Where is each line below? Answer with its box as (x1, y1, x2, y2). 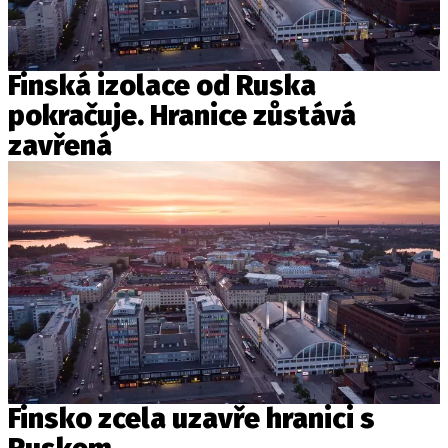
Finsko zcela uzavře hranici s (8, 402, 375, 436)
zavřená (8, 129, 112, 163)
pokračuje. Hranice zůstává (8, 99, 356, 133)
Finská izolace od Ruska (8, 69, 316, 103)
